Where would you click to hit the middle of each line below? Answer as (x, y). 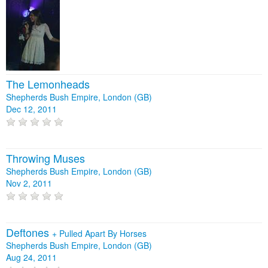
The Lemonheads (48, 83)
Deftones (29, 232)
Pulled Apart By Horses (103, 234)
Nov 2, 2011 (29, 183)
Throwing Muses (45, 158)
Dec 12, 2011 (31, 109)
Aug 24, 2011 (31, 258)
